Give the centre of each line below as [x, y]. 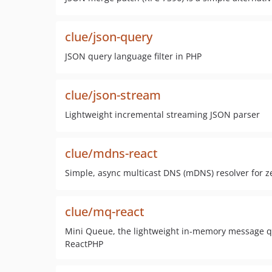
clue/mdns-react [111, 153]
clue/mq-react [105, 212]
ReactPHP [84, 244]
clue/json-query [109, 37]
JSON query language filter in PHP [133, 56]
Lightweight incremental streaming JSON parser [162, 114]
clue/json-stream [113, 95]
